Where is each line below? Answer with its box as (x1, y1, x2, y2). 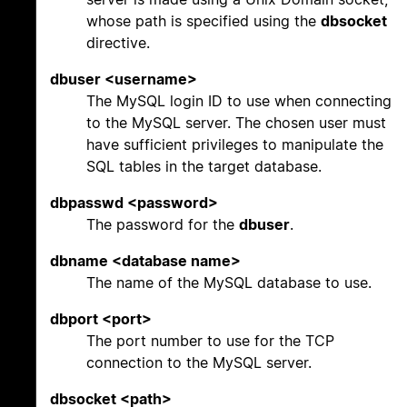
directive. (86, 33, 150, 52)
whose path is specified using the (86, 11, 321, 30)
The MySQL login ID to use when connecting (86, 91, 392, 110)
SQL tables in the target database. (86, 156, 322, 175)
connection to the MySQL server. (86, 352, 312, 372)
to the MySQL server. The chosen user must (86, 113, 386, 132)
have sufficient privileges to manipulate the (86, 134, 383, 154)
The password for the (86, 214, 239, 233)
